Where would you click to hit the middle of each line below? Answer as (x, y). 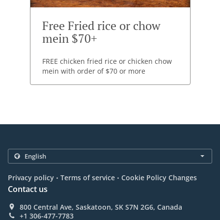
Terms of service (88, 178)
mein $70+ (69, 39)
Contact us (28, 189)
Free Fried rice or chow (101, 26)
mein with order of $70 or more (94, 71)
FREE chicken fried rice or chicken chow (107, 61)
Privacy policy (31, 178)
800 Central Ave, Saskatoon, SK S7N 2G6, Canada (101, 207)
